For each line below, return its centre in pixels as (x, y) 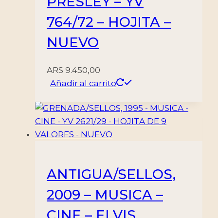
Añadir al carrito (83, 83)
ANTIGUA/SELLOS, (111, 174)
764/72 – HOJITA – (109, 22)
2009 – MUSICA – (105, 195)
